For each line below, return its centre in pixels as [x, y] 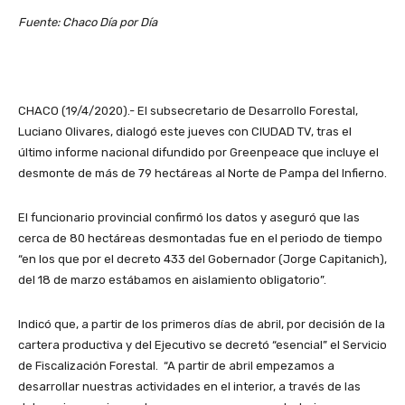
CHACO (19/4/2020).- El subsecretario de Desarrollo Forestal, [188, 111]
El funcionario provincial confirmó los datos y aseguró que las [189, 218]
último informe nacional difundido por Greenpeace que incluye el [198, 153]
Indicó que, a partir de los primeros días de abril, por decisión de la [202, 325]
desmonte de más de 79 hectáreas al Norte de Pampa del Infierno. [202, 174]
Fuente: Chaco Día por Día [88, 23]
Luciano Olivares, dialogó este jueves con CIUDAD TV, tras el [185, 132]
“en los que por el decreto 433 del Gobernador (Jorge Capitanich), [202, 259]
